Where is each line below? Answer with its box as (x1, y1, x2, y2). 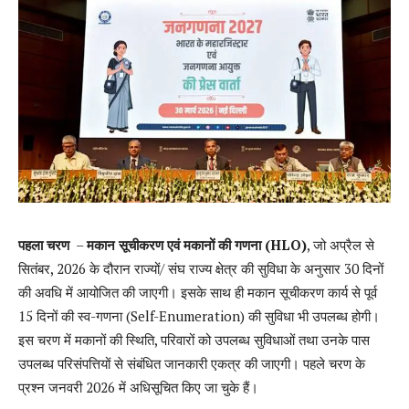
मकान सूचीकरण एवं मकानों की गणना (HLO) (87, 236, 307, 255)
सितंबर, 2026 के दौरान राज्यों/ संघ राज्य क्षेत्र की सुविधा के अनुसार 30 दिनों (18, 259, 383, 278)
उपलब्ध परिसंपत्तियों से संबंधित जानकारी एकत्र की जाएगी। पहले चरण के (18, 354, 365, 373)
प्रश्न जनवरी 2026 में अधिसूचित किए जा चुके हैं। (18, 378, 258, 397)
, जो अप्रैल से (307, 236, 374, 255)
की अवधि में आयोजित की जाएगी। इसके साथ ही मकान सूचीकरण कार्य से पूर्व (18, 283, 377, 302)
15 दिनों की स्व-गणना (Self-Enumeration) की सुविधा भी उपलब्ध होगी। (18, 307, 380, 326)
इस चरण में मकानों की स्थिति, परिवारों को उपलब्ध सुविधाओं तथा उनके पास (18, 330, 370, 350)
